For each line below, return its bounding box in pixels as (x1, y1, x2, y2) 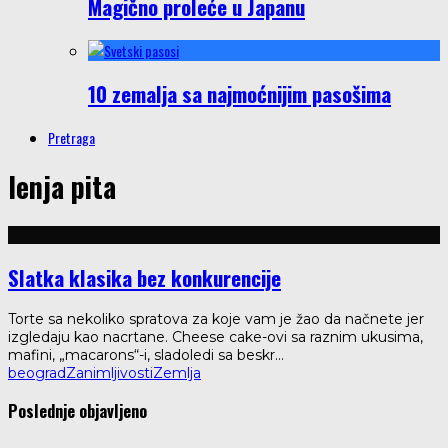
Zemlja (153, 363, 201, 382)
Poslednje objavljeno (8, 398, 147, 424)
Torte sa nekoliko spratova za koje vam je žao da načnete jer (8, 309, 424, 328)
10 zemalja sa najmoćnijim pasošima (88, 78, 391, 110)
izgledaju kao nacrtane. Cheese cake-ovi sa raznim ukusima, (8, 327, 423, 346)
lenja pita (8, 166, 116, 208)
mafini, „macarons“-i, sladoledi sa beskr (8, 345, 275, 364)
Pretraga (48, 126, 95, 148)
